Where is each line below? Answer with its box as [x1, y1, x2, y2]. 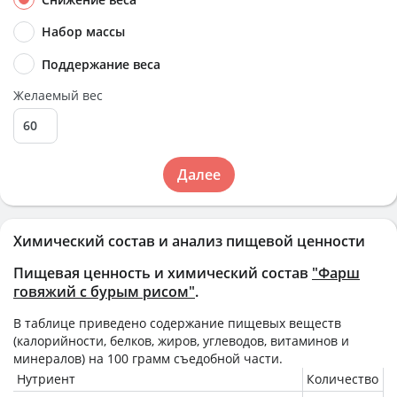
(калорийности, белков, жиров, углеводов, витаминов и [13, 331, 349, 349]
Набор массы [42, 23, 125, 41]
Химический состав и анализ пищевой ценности [13, 230, 365, 251]
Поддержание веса [42, 55, 160, 73]
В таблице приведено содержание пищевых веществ [13, 314, 341, 331]
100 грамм [107, 349, 170, 367]
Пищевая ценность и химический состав [13, 262, 312, 283]
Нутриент [17, 370, 75, 387]
